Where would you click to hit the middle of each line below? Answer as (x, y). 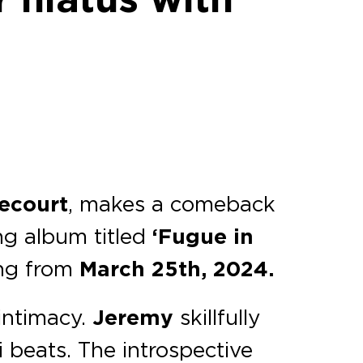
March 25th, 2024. (177, 269)
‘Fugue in (203, 237)
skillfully (217, 317)
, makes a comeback (172, 204)
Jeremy (133, 318)
